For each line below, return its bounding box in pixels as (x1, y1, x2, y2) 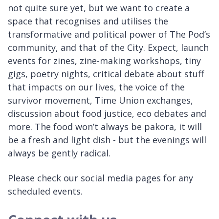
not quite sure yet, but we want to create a (8, 1, 190, 14)
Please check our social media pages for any (8, 172, 193, 184)
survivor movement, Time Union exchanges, (8, 94, 193, 106)
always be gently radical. (8, 147, 110, 159)
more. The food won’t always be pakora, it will (8, 120, 202, 132)
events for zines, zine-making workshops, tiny (8, 54, 201, 66)
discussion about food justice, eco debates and (8, 107, 206, 119)
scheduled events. (8, 185, 83, 197)
